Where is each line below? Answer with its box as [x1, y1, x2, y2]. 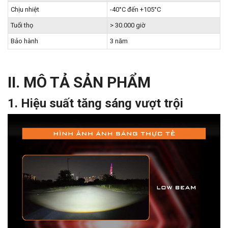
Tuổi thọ [11, 21, 33, 29]
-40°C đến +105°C [110, 6, 161, 13]
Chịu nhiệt [11, 6, 39, 13]
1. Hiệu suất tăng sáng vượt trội [8, 96, 183, 110]
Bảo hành [11, 37, 38, 45]
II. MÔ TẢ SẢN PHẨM [8, 73, 151, 91]
